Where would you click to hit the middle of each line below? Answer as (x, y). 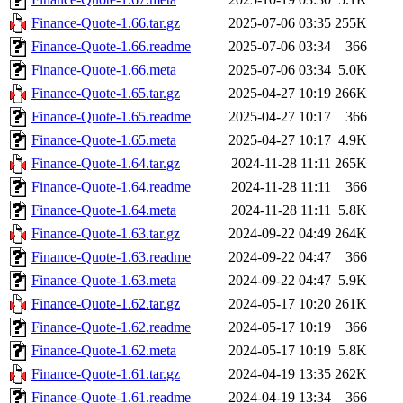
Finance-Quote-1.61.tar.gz (106, 373)
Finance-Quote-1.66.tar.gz (106, 22)
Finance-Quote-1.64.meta (104, 210)
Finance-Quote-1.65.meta (104, 139)
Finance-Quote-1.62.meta (104, 350)
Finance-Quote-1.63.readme (111, 256)
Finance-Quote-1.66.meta (104, 69)
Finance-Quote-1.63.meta (104, 280)
